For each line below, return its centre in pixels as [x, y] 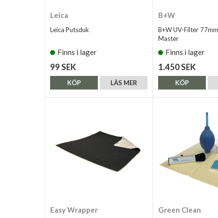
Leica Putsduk [70, 30]
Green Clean [180, 210]
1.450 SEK [177, 67]
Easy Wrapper [74, 210]
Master [168, 38]
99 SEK [63, 67]
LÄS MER [124, 83]
